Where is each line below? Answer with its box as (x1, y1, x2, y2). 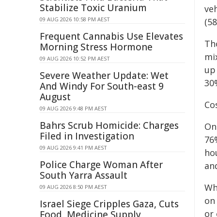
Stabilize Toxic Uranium (40, 1, 147, 14)
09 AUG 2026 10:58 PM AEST (40, 15, 110, 23)
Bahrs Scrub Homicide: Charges (40, 119, 179, 132)
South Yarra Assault (40, 169, 127, 182)
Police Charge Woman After (40, 158, 163, 171)
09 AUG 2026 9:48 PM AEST (40, 105, 107, 112)
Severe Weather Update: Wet (40, 69, 169, 82)
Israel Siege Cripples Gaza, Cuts (40, 198, 179, 210)
